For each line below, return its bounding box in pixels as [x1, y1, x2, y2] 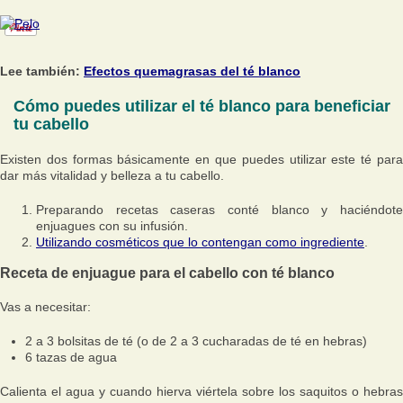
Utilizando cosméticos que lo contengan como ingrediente [36, 235, 364, 249]
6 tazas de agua [25, 350, 117, 365]
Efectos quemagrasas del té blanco [84, 64, 300, 78]
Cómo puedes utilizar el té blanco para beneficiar [13, 97, 390, 115]
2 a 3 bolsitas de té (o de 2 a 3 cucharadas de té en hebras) [25, 334, 367, 349]
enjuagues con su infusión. [36, 219, 188, 233]
